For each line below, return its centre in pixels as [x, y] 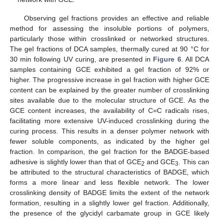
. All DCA [195, 59]
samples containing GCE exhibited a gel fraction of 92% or [109, 69]
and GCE [160, 162]
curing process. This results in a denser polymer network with [109, 131]
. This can [194, 162]
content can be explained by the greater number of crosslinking [109, 90]
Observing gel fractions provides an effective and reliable [116, 18]
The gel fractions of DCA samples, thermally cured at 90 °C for [109, 49]
